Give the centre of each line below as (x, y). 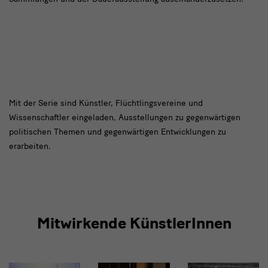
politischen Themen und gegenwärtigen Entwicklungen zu (118, 132)
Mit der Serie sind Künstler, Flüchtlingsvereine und (106, 103)
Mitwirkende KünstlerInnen (134, 223)
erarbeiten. (31, 147)
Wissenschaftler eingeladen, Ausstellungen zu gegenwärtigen (125, 118)
